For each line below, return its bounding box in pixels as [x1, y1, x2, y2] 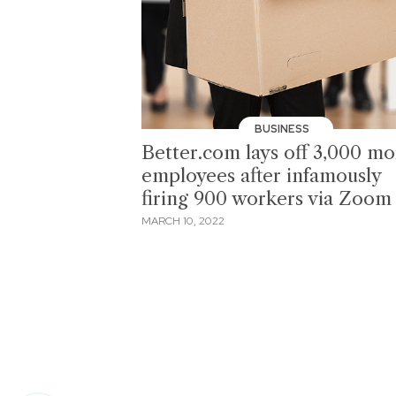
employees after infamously [141, 164, 381, 187]
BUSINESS [254, 121, 312, 136]
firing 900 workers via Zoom [141, 187, 392, 209]
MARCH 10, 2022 [141, 214, 225, 229]
